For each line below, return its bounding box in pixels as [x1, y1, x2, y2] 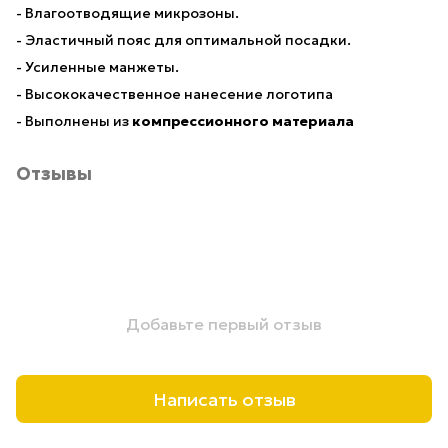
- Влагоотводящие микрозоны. [16, 4, 239, 22]
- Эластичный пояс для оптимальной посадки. [16, 31, 351, 49]
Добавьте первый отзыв [126, 314, 322, 334]
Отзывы [16, 162, 92, 185]
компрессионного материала [129, 112, 354, 130]
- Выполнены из [16, 112, 129, 130]
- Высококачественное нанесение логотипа [16, 85, 333, 103]
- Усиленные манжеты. [16, 58, 179, 76]
